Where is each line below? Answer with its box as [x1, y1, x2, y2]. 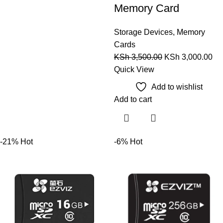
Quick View [114, 65, 154, 74]
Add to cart [114, 95, 152, 104]
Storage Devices [114, 27, 173, 36]
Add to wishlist [151, 82, 203, 91]
